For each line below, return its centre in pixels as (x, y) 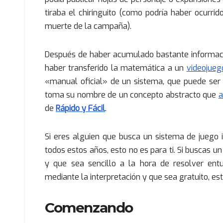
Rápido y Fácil (80, 108)
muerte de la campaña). (88, 26)
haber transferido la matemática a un (116, 68)
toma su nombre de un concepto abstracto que (132, 95)
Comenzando (89, 207)
